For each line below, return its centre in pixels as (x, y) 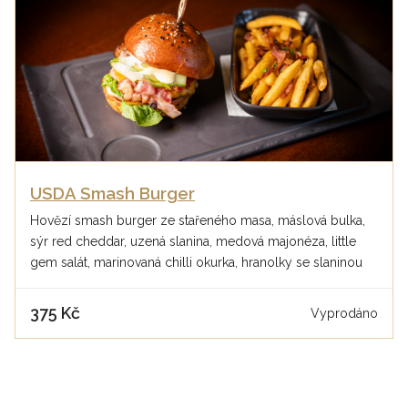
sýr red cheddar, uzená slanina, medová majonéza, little (193, 242)
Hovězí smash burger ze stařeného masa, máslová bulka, (198, 221)
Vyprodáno (344, 313)
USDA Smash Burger (112, 194)
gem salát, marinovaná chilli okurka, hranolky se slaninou (196, 263)
